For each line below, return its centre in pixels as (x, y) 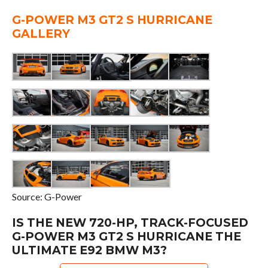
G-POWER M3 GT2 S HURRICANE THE (126, 236)
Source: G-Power (47, 196)
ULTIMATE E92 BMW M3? (89, 250)
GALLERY (41, 33)
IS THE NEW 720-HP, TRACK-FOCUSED (130, 222)
